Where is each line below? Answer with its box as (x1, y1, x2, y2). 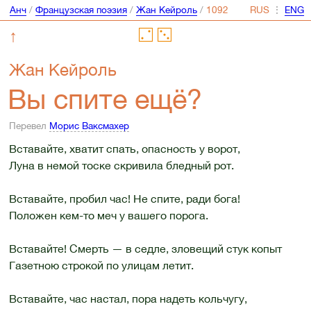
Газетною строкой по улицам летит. (8, 258, 194, 271)
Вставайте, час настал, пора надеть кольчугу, (8, 292, 247, 305)
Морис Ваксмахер (49, 120, 129, 132)
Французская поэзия (35, 4, 127, 16)
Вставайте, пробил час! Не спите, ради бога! (8, 192, 240, 205)
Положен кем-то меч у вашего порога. (8, 208, 208, 221)
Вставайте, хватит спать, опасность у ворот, (8, 142, 240, 155)
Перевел (8, 120, 49, 132)
